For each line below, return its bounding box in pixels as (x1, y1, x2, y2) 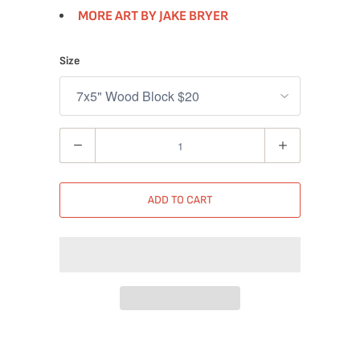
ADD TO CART (148, 193, 212, 207)
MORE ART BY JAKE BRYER (78, 8, 228, 24)
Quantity (59, 133, 103, 146)
